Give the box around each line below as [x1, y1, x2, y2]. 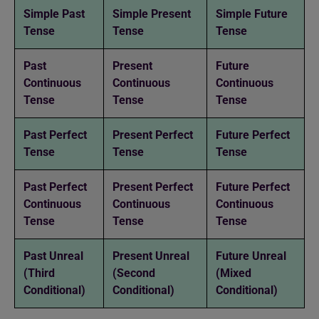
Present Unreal [113, 249, 189, 263]
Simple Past [23, 7, 85, 21]
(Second [113, 266, 155, 280]
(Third [23, 266, 55, 280]
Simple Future [216, 7, 288, 21]
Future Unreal [216, 249, 286, 263]
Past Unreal [23, 249, 83, 263]
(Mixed [216, 266, 251, 280]
